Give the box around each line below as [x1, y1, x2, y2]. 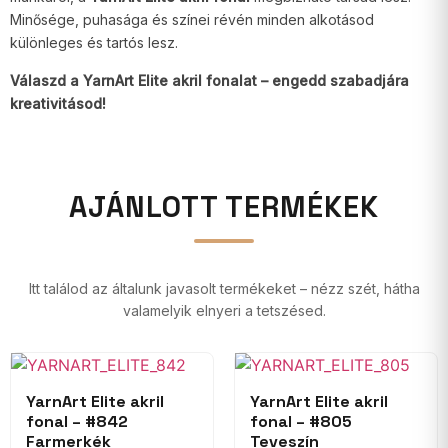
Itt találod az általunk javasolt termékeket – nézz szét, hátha [28, 280, 420, 298]
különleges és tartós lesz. [10, 34, 178, 52]
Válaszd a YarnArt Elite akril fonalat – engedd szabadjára [10, 72, 409, 90]
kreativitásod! [10, 95, 106, 113]
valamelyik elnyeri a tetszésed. [122, 302, 326, 320]
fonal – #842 [26, 411, 128, 433]
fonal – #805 [250, 411, 352, 433]
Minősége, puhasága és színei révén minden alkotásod [10, 11, 374, 29]
